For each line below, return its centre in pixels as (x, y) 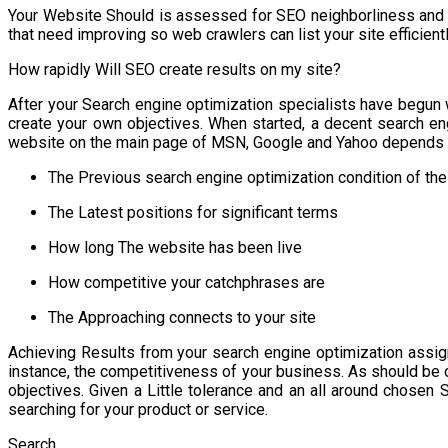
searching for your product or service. (138, 409)
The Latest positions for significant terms (193, 212)
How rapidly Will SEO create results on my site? (174, 69)
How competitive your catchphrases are (186, 282)
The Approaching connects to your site (182, 317)
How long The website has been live (175, 247)
